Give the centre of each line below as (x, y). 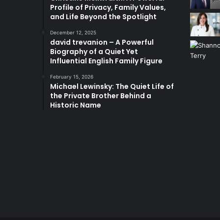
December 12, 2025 (73, 33)
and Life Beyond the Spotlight (103, 17)
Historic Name (76, 105)
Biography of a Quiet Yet (94, 52)
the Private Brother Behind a (101, 96)
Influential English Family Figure (106, 61)
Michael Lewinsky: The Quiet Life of (112, 87)
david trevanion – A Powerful (102, 42)
